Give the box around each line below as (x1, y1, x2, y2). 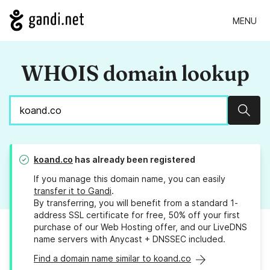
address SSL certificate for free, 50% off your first (34, 210, 240, 221)
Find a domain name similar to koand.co (34, 253, 191, 264)
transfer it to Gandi (34, 186, 111, 196)
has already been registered (73, 154, 195, 165)
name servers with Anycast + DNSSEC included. (34, 234, 225, 245)
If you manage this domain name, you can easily (34, 174, 225, 184)
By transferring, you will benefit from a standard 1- (34, 198, 238, 209)
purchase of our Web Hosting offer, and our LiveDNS (34, 222, 247, 233)
